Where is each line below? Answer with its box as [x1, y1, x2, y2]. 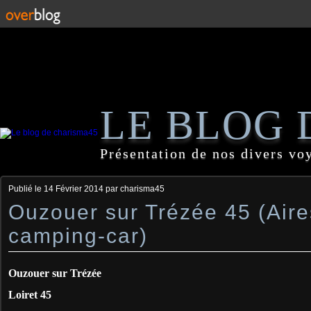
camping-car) [8, 224, 148, 247]
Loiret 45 [8, 289, 51, 301]
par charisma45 [103, 184, 165, 194]
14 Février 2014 [44, 184, 103, 194]
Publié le [8, 184, 44, 194]
